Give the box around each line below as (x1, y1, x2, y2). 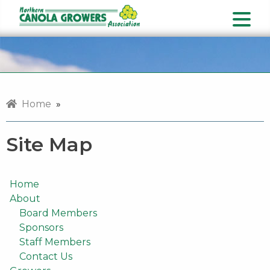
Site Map (6, 133, 92, 156)
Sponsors (19, 222, 63, 233)
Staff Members (19, 236, 90, 248)
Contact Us (19, 251, 72, 262)
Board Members (19, 207, 97, 219)
